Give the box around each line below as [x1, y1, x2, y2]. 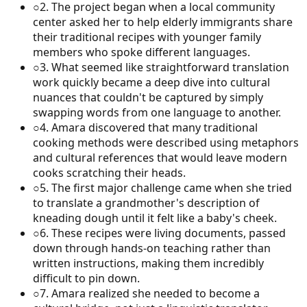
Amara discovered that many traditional [51, 119, 258, 135]
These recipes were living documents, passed [51, 225, 286, 241]
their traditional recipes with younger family [33, 29, 261, 45]
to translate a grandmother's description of [33, 195, 260, 210]
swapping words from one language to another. [33, 104, 281, 120]
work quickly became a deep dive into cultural [33, 74, 270, 90]
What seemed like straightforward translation [51, 59, 289, 75]
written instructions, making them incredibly [33, 255, 264, 271]
